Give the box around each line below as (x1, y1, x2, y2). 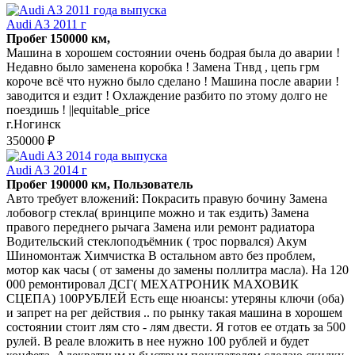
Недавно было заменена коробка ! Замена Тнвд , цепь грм (6, 59, 319, 74)
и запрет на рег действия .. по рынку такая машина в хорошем (6, 305, 342, 319)
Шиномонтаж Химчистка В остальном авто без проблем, (6, 248, 315, 262)
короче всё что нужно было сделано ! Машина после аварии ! (6, 74, 339, 88)
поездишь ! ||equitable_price (6, 102, 150, 116)
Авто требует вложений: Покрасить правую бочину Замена (6, 191, 327, 205)
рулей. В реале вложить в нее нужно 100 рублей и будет (6, 334, 309, 348)
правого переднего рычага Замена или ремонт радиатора (6, 219, 315, 234)
